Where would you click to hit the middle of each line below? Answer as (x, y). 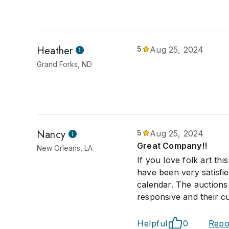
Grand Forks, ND (64, 64)
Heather (55, 51)
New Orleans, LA (65, 148)
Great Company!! (172, 146)
